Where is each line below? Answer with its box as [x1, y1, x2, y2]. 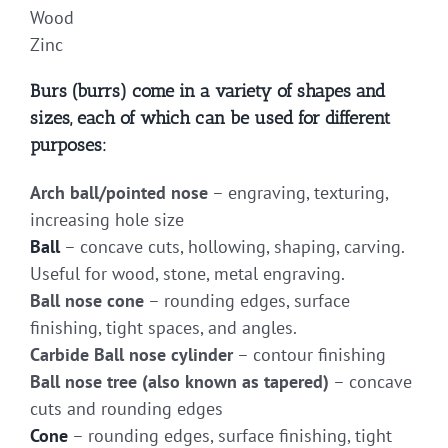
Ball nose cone [30, 288, 144, 312]
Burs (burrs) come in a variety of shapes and [30, 80, 385, 103]
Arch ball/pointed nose [30, 180, 208, 204]
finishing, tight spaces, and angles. [30, 315, 297, 339]
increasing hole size [30, 207, 184, 231]
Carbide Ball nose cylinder [30, 342, 233, 366]
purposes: [30, 134, 107, 157]
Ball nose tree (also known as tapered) [30, 369, 329, 393]
